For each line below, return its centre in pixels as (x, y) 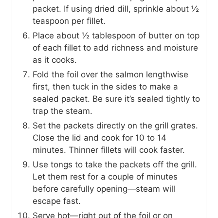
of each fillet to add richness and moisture (115, 48)
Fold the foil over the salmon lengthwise (110, 75)
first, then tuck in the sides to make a (105, 87)
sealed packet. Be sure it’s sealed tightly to (116, 99)
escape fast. (57, 201)
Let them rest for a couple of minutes (105, 177)
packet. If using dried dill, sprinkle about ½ (116, 9)
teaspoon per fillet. (69, 21)
